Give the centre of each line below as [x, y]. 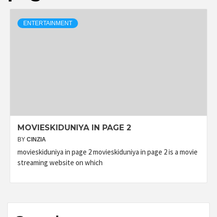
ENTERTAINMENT [48, 23]
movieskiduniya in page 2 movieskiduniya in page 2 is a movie [108, 152]
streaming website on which [60, 163]
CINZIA [36, 139]
